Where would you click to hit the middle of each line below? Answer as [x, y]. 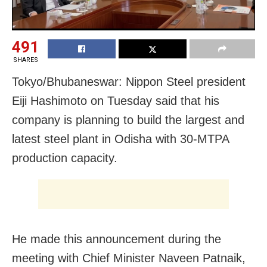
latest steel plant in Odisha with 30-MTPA [120, 139]
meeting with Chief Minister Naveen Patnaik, [129, 258]
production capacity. [65, 158]
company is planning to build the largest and [128, 120]
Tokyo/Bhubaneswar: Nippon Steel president [129, 82]
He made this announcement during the [117, 239]
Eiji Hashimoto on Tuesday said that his [116, 101]
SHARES [25, 60]
